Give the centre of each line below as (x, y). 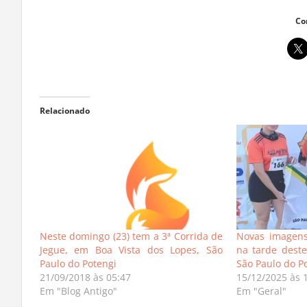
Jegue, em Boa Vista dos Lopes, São (131, 258)
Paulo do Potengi (78, 272)
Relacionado (64, 119)
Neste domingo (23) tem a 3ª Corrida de (131, 245)
